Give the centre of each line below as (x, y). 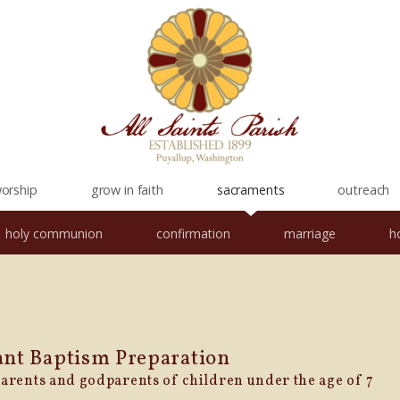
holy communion (54, 233)
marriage (310, 233)
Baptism (72, 359)
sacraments (250, 190)
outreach (364, 190)
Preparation (173, 359)
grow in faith (127, 190)
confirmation (193, 233)
